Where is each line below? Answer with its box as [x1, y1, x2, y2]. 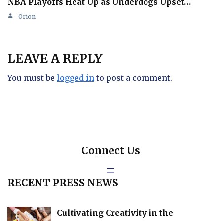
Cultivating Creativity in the [57, 207, 173, 218]
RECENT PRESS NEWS [7, 176, 118, 189]
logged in [57, 73, 94, 83]
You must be [7, 73, 57, 83]
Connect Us [81, 144, 140, 157]
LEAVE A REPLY [7, 50, 103, 66]
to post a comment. [94, 73, 172, 83]
